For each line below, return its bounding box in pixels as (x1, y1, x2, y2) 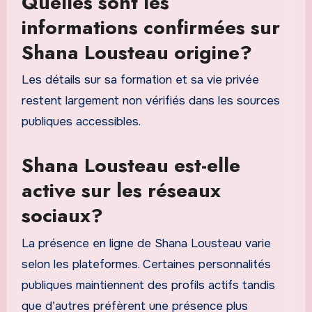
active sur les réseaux (21, 176, 221, 205)
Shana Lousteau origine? (21, 38, 252, 67)
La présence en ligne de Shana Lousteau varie (21, 235, 271, 251)
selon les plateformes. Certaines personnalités (21, 256, 271, 272)
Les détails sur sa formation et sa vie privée (21, 72, 259, 88)
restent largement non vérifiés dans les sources (21, 93, 280, 109)
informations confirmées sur (21, 13, 280, 42)
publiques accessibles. (21, 114, 141, 130)
